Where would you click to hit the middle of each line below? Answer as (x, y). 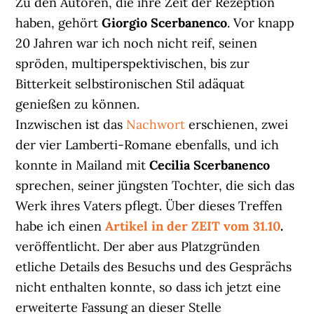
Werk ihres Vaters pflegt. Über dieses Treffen (149, 205)
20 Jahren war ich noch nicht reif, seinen (137, 43)
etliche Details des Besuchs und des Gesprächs (154, 266)
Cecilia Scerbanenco (210, 165)
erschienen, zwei (237, 124)
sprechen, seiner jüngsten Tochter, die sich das (155, 185)
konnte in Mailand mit (83, 165)
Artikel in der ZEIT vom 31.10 (193, 226)
